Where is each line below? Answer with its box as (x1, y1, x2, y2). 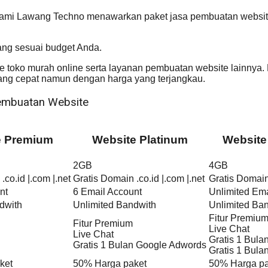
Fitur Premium (73, 218, 133, 229)
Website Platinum (92, 133, 188, 146)
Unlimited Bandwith (73, 199, 156, 210)
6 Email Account (73, 186, 142, 197)
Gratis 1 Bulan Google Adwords (73, 239, 206, 250)
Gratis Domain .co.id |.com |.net (73, 173, 205, 184)
